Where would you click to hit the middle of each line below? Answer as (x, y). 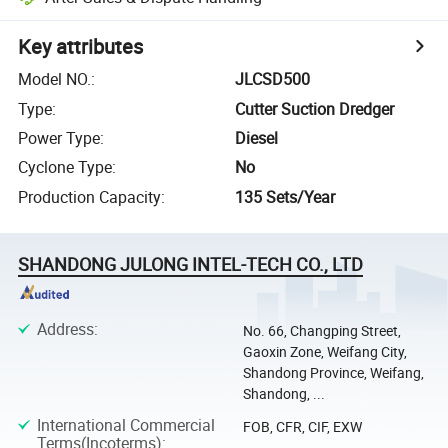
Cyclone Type (65, 167)
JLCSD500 (273, 79)
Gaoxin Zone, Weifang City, (324, 352)
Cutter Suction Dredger (315, 108)
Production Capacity (90, 196)
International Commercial (125, 424)
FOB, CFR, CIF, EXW (302, 426)
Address (65, 329)
